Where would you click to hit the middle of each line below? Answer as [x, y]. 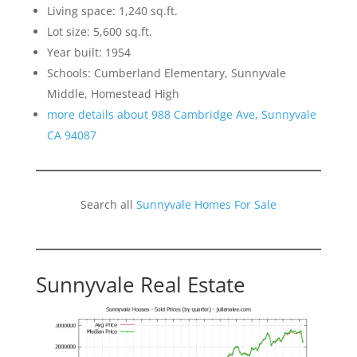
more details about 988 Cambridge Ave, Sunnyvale [181, 114]
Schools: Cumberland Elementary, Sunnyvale [166, 73]
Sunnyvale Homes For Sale [206, 204]
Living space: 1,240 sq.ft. [112, 10]
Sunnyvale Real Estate [140, 284]
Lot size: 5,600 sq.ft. [99, 31]
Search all [108, 204]
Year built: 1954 [88, 52]
